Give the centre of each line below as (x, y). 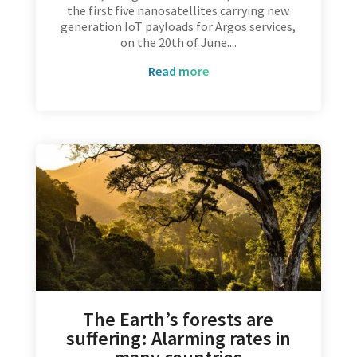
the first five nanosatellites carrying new (178, 11)
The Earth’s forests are (178, 319)
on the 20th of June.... (178, 43)
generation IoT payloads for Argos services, (178, 27)
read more (182, 71)
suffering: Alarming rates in (178, 338)
